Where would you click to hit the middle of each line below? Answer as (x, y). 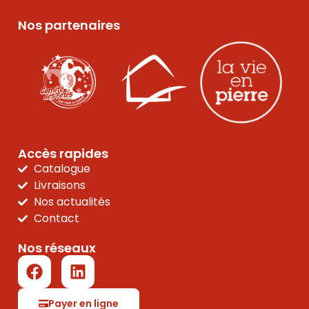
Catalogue (62, 168)
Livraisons (59, 185)
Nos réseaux (57, 248)
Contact (56, 218)
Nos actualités (72, 201)
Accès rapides (63, 153)
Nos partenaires (69, 25)
